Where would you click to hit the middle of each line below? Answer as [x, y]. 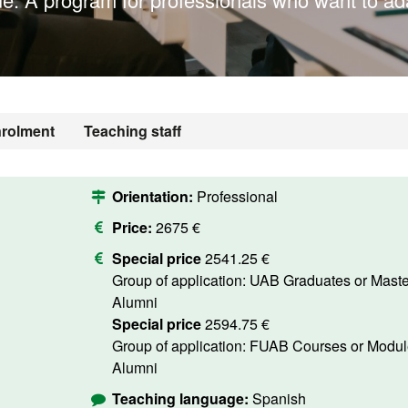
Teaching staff [133, 131]
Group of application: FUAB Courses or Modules [180, 346]
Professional [237, 196]
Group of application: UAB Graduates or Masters [180, 280]
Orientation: [154, 196]
